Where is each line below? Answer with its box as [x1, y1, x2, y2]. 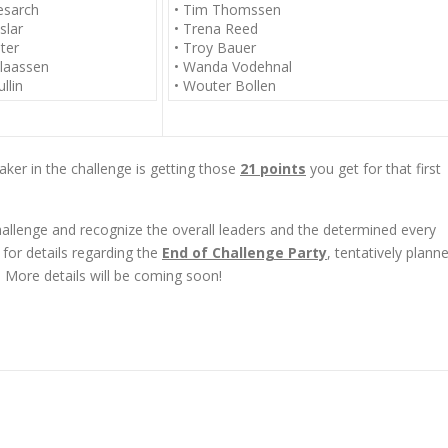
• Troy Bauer [174, 38, 256, 57]
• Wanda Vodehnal [174, 57, 292, 76]
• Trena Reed [174, 19, 258, 38]
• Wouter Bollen [174, 76, 276, 95]
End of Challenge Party [162, 243, 327, 262]
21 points [240, 159, 306, 178]
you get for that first [306, 159, 441, 178]
